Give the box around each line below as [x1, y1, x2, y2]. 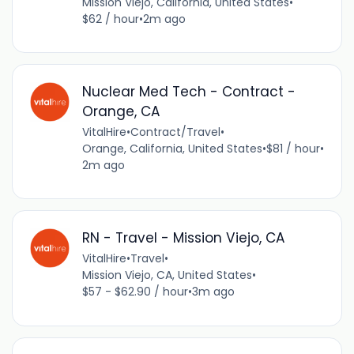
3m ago [191, 284, 235, 300]
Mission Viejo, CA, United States [81, 267, 252, 284]
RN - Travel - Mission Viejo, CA [81, 228, 285, 248]
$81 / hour [265, 140, 320, 156]
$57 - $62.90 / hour [81, 284, 188, 300]
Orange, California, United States [81, 140, 262, 156]
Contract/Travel [130, 123, 220, 140]
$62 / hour [81, 10, 139, 27]
